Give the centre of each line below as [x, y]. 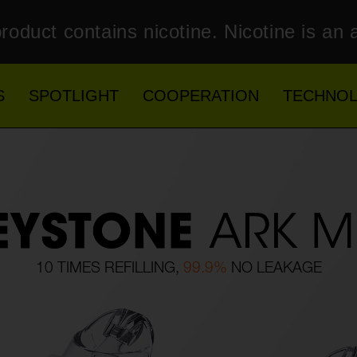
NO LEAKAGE [274, 270]
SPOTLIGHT [74, 96]
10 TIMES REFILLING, [109, 270]
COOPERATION [201, 96]
